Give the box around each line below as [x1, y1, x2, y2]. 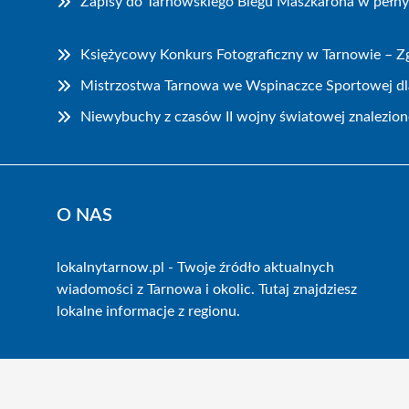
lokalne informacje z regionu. [57, 303, 240, 319]
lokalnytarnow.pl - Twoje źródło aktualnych [57, 259, 334, 275]
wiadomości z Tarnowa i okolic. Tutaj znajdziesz [57, 281, 357, 297]
